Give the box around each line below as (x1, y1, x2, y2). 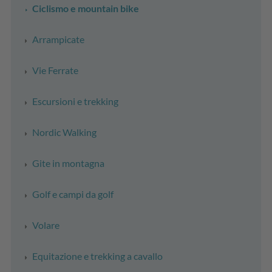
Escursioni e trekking (32, 95, 118, 107)
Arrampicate (32, 33, 84, 45)
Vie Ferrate (32, 64, 78, 76)
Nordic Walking (32, 126, 97, 138)
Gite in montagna (32, 157, 104, 169)
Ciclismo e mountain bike (32, 2, 139, 14)
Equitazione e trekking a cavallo (32, 250, 163, 262)
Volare (32, 219, 59, 231)
